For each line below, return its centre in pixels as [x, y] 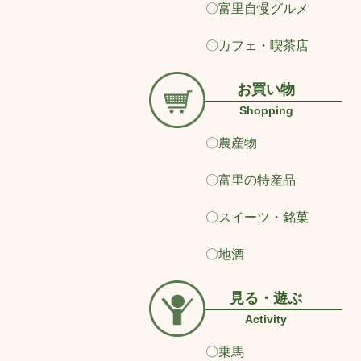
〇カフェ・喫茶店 [257, 46]
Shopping [266, 111]
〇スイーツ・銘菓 [257, 217]
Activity [266, 320]
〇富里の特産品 [250, 180]
